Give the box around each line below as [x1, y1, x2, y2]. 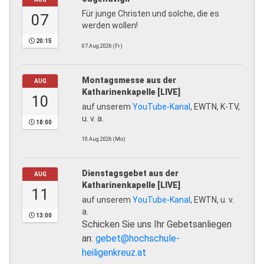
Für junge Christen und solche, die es [82, 9, 219, 19]
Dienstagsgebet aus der [82, 169, 179, 179]
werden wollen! [82, 21, 138, 31]
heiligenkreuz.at [82, 247, 146, 259]
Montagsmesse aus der [82, 75, 176, 85]
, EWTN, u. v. [190, 195, 234, 205]
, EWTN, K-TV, [190, 102, 240, 112]
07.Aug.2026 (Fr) [82, 43, 123, 49]
